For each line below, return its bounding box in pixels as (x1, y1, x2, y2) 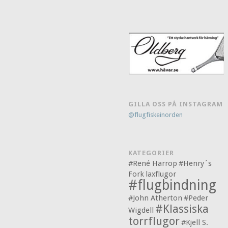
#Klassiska (155, 203, 209, 216)
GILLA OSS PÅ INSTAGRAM (128, 100, 223, 108)
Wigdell (128, 206, 154, 215)
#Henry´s (179, 159, 212, 168)
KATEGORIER (128, 149, 175, 157)
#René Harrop (128, 159, 178, 168)
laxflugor (146, 169, 177, 179)
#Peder (184, 193, 209, 203)
